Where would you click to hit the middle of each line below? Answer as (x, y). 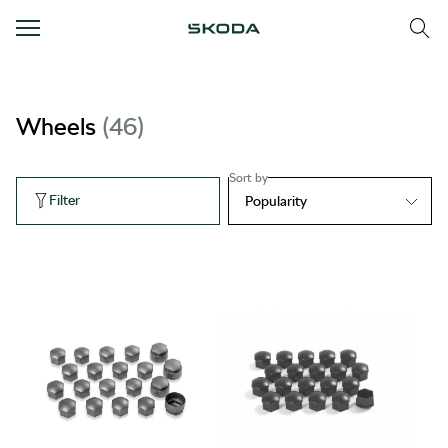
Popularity (276, 200)
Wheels (59, 126)
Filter (64, 200)
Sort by (248, 177)
